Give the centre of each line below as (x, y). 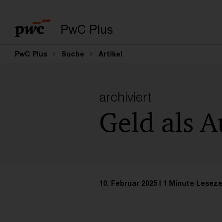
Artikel (111, 54)
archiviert (125, 97)
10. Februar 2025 (128, 183)
